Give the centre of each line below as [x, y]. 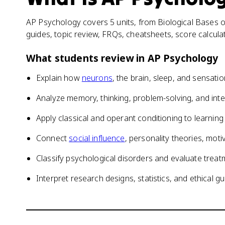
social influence [97, 138]
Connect [53, 138]
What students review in [87, 58]
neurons [97, 78]
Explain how [59, 78]
